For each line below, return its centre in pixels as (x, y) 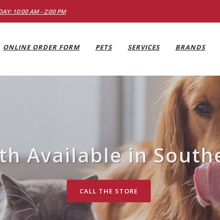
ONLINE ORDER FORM (41, 47)
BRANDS (190, 47)
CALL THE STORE (109, 191)
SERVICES (144, 47)
